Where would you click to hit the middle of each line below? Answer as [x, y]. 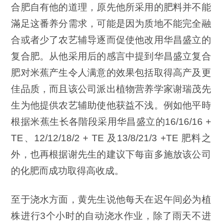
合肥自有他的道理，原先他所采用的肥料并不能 [111, 7]
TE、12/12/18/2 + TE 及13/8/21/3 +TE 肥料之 [111, 138]
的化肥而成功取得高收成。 [68, 171]
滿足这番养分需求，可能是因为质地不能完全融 [111, 24]
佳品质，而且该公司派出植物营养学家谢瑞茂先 [111, 89]
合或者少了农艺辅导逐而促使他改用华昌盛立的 [111, 40]
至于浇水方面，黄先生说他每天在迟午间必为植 [111, 200]
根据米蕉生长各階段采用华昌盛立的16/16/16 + [111, 122]
